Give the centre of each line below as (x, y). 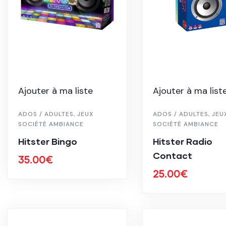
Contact (172, 156)
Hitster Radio (182, 142)
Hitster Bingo (48, 142)
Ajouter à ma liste (55, 91)
